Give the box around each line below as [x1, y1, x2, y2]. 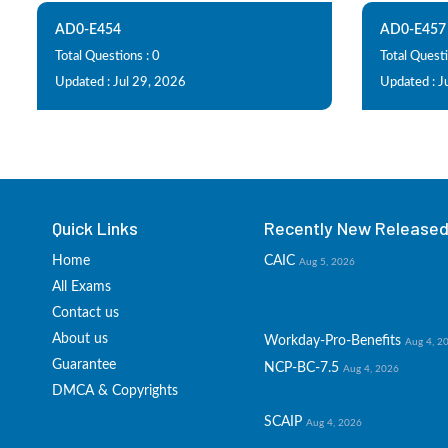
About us [52, 332, 108, 346]
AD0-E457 [380, 23, 446, 37]
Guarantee [52, 358, 116, 372]
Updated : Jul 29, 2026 [55, 76, 186, 89]
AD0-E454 [55, 23, 121, 37]
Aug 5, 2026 [298, 257, 355, 267]
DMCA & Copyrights [52, 384, 178, 398]
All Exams [52, 280, 111, 294]
